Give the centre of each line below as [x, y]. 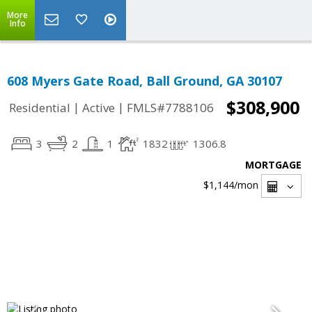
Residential [40, 108]
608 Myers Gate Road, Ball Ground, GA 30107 [145, 81]
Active [99, 108]
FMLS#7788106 [170, 108]
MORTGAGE [273, 165]
